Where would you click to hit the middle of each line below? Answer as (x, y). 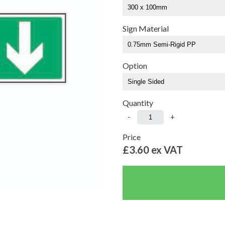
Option (135, 66)
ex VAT (167, 150)
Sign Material (146, 29)
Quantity (138, 103)
